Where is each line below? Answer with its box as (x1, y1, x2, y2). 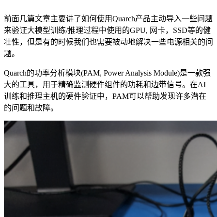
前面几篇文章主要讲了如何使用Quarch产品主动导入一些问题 (4, 15, 213, 23)
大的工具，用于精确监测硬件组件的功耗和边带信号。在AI (4, 80, 206, 89)
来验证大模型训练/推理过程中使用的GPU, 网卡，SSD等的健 (4, 26, 211, 35)
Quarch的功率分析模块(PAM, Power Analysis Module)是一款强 (4, 69, 211, 77)
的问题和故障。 (4, 104, 58, 112)
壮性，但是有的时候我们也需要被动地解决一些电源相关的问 (4, 38, 213, 46)
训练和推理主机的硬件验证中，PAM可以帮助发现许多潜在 (4, 92, 206, 101)
